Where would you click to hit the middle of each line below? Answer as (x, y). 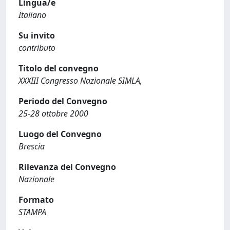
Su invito (37, 35)
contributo (37, 48)
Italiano (32, 15)
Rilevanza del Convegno (67, 167)
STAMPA (32, 212)
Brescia (32, 146)
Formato (36, 200)
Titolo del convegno (59, 68)
